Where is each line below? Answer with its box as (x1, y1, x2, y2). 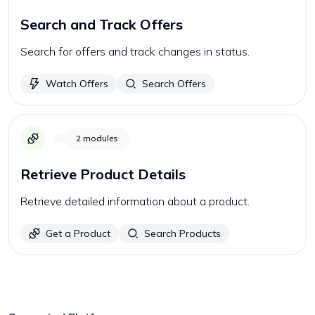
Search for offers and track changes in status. (20, 44, 250, 58)
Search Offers (142, 77, 206, 90)
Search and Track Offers (20, 15, 183, 33)
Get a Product (46, 227, 110, 240)
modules (83, 132, 118, 143)
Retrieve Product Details (20, 165, 186, 183)
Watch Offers (46, 77, 108, 90)
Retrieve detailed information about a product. (20, 194, 250, 208)
